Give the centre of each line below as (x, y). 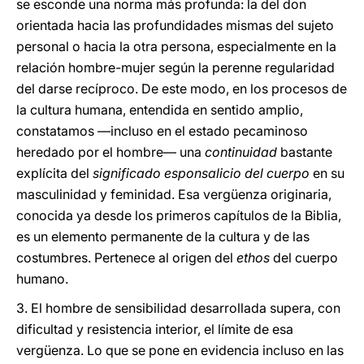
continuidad (241, 152)
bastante (305, 152)
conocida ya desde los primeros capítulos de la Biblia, (179, 215)
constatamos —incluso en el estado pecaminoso (162, 131)
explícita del (54, 173)
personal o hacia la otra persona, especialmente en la (176, 46)
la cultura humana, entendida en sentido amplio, (160, 110)
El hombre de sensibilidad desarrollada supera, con (186, 308)
